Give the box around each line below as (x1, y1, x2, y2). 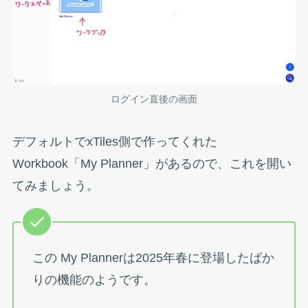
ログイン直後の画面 (111, 93, 197, 104)
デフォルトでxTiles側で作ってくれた (12, 134, 217, 148)
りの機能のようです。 (32, 273, 156, 287)
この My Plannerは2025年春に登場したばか (32, 251, 274, 265)
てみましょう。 (12, 178, 99, 192)
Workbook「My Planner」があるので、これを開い (12, 156, 291, 170)
